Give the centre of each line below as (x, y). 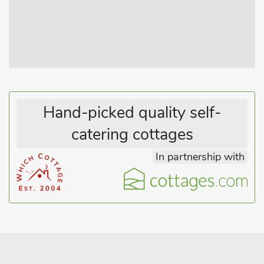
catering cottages (132, 135)
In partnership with (200, 157)
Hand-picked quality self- (132, 113)
